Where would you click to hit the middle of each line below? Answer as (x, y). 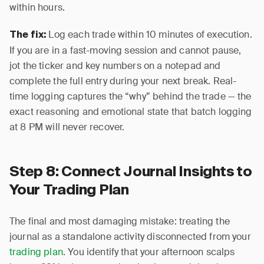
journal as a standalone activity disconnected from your (130, 237)
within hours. (37, 7)
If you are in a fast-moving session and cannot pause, (126, 50)
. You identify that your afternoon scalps (149, 252)
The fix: (28, 35)
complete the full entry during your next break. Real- (123, 81)
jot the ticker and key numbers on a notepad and (115, 66)
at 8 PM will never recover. (67, 127)
